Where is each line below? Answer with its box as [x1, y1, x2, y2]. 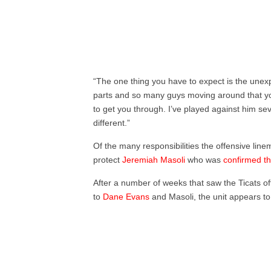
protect [93, 155, 123, 165]
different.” [93, 118, 131, 128]
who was [185, 155, 224, 165]
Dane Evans [103, 192, 150, 202]
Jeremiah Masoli [122, 155, 186, 165]
